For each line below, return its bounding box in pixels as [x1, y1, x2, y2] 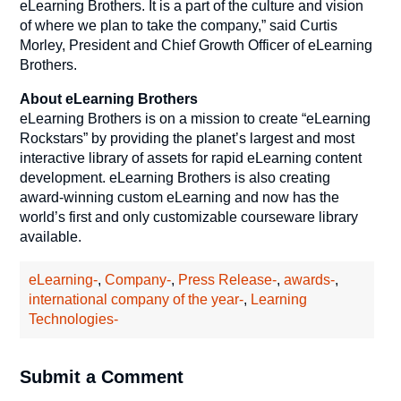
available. [20, 228, 82, 244]
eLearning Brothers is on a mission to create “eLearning [20, 110, 371, 126]
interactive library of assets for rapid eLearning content [20, 149, 363, 166]
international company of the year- [29, 291, 244, 307]
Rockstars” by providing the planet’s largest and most [20, 130, 355, 146]
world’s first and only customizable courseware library [20, 209, 359, 225]
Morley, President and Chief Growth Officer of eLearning [20, 37, 373, 53]
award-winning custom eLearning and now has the [20, 189, 340, 205]
